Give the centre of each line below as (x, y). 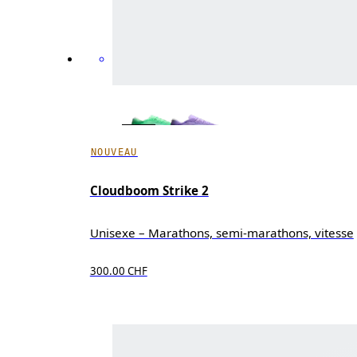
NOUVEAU (114, 153)
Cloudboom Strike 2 (149, 191)
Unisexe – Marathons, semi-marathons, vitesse (222, 232)
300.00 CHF (118, 271)
